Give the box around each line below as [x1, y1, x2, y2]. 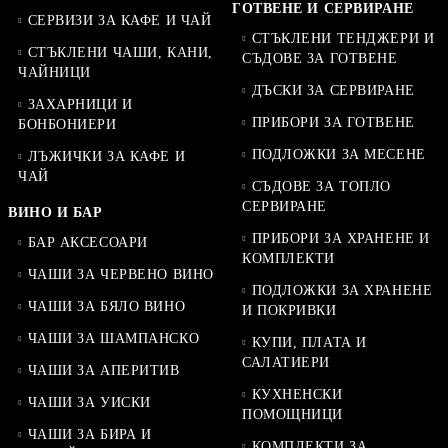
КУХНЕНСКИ [251, 387, 343, 402]
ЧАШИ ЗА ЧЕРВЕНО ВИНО [27, 267, 214, 282]
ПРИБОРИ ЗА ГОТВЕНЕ [251, 115, 415, 130]
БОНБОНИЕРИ [18, 117, 117, 132]
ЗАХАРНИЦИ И [27, 97, 133, 112]
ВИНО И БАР [8, 205, 103, 220]
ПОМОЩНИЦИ [242, 407, 344, 422]
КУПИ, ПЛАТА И [251, 335, 367, 350]
